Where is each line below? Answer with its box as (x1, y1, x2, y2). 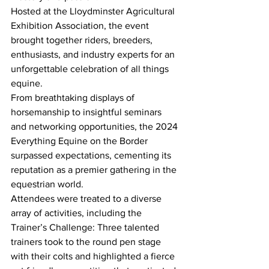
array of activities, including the (11, 207, 144, 218)
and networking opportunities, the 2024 (11, 121, 180, 131)
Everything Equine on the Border (11, 135, 150, 146)
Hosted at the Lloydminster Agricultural (11, 5, 177, 16)
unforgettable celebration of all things (11, 63, 171, 74)
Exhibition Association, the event (11, 20, 151, 31)
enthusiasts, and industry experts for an (11, 49, 177, 59)
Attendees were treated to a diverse (11, 193, 164, 204)
